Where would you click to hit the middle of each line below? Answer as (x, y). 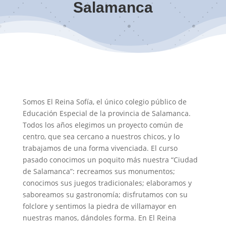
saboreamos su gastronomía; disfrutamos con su (105, 195)
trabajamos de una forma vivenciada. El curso (100, 148)
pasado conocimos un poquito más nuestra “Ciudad (110, 160)
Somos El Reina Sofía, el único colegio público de (104, 102)
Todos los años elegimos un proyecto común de (103, 125)
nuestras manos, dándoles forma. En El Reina (99, 218)
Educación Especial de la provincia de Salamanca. (106, 114)
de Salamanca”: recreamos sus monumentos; (99, 172)
